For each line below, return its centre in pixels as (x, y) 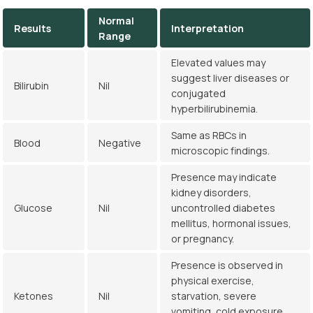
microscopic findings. (220, 151)
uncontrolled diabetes (223, 208)
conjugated (198, 93)
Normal (116, 21)
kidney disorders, (211, 192)
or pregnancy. (203, 239)
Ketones (34, 296)
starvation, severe (214, 296)
